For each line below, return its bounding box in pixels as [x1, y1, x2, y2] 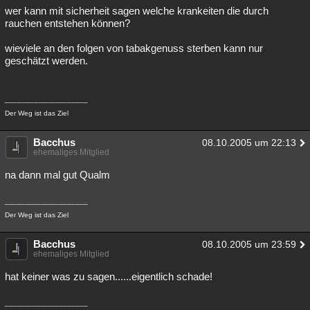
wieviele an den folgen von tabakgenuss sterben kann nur [5, 42, 263, 54]
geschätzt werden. [5, 55, 88, 66]
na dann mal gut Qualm [5, 169, 110, 181]
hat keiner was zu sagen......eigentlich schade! [5, 271, 212, 282]
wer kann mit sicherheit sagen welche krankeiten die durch [5, 5, 268, 17]
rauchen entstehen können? [5, 17, 130, 29]
